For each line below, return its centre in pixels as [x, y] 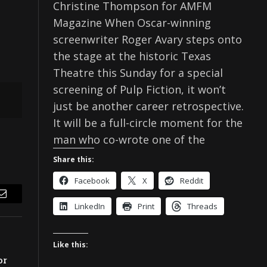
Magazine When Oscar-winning [132, 22]
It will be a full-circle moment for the [148, 122]
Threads [202, 206]
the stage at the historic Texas [132, 56]
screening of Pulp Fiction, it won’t [139, 89]
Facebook [92, 180]
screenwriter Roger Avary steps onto [148, 39]
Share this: [74, 159]
